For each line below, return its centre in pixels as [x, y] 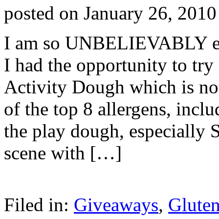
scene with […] [63, 153]
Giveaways [116, 205]
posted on [44, 13]
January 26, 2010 [150, 13]
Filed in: [39, 205]
